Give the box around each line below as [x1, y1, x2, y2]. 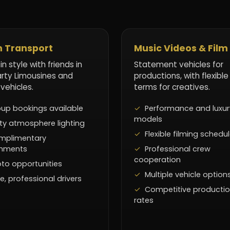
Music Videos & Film [134, 42, 228, 55]
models [134, 114, 162, 125]
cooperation [134, 155, 181, 165]
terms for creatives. [134, 82, 210, 93]
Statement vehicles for [134, 59, 223, 70]
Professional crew [145, 144, 210, 155]
